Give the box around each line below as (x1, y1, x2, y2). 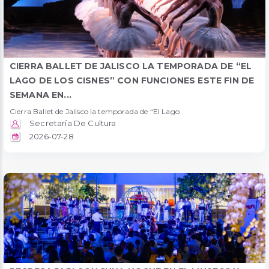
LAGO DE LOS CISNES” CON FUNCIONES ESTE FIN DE (10, 75, 255, 86)
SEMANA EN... (10, 89, 71, 101)
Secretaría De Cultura (28, 118, 116, 128)
